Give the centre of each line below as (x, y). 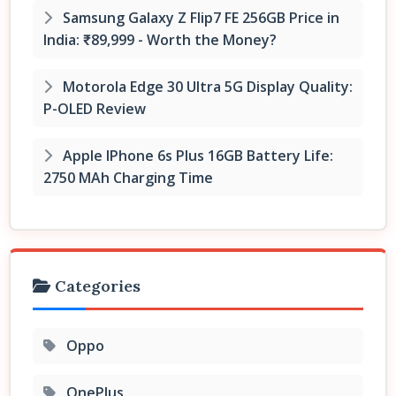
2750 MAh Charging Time (128, 177)
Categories (95, 286)
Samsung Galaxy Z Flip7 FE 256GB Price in (199, 17)
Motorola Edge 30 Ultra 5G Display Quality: (206, 86)
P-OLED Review (95, 108)
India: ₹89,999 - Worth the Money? (160, 39)
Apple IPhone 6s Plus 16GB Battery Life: (196, 155)
